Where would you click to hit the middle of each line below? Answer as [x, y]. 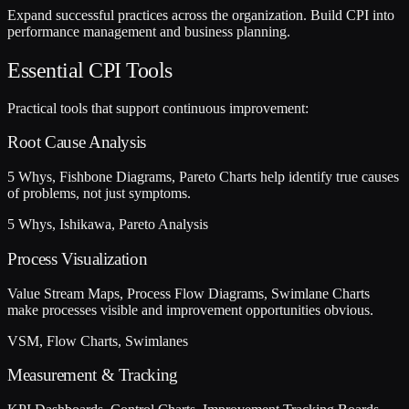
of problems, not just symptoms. [99, 194]
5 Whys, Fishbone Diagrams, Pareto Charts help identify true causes [203, 177]
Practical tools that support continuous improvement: [158, 108]
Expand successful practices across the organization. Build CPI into [201, 15]
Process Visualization [78, 258]
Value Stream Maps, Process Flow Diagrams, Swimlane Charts [189, 293]
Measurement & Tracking [93, 375]
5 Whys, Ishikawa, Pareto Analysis [108, 225]
